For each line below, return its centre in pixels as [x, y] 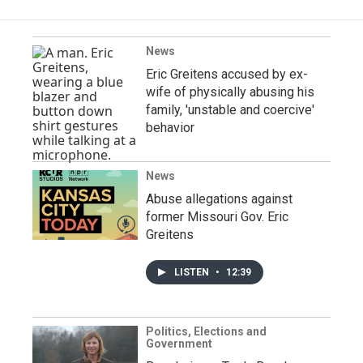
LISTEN [193, 272]
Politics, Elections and [206, 331]
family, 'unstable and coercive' [230, 109]
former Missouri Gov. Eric [217, 216]
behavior [170, 127]
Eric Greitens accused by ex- [227, 74]
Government [179, 343]
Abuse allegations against [219, 199]
